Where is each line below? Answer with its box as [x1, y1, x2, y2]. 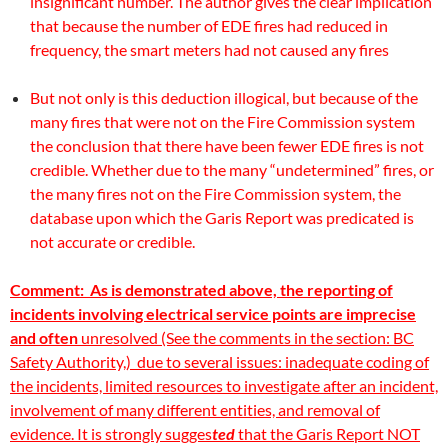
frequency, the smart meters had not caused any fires [30, 40, 389, 59]
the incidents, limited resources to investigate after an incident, [10, 376, 438, 395]
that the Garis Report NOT [235, 424, 420, 443]
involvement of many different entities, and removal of [10, 400, 380, 419]
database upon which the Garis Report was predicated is [30, 208, 414, 227]
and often [10, 328, 78, 347]
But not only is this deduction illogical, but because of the [30, 88, 418, 107]
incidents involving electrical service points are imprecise [10, 304, 416, 323]
